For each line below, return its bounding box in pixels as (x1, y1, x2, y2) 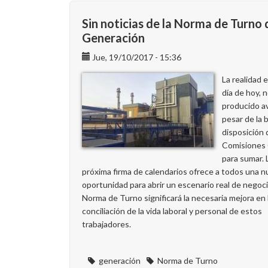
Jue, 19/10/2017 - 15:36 (92, 52, 181, 62)
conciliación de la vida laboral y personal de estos (82, 206, 262, 216)
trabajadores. (82, 219, 131, 229)
